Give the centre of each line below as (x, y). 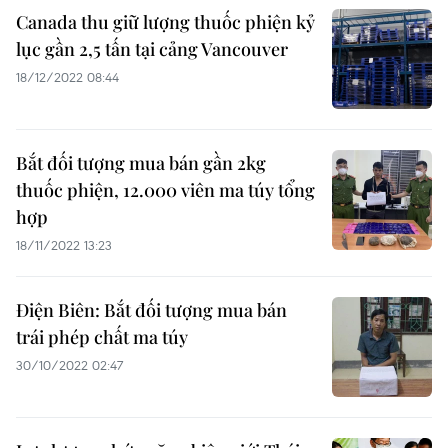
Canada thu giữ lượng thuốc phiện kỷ (165, 22)
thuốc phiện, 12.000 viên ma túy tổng (165, 190)
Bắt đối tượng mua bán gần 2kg (141, 163)
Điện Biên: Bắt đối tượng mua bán (151, 310)
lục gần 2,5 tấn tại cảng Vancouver (152, 49)
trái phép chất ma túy (102, 337)
